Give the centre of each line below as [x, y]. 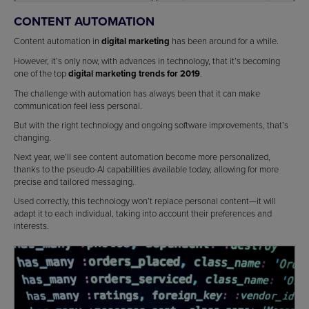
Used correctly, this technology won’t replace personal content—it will [145, 201]
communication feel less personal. [78, 106]
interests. [31, 226]
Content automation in [58, 41]
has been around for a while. [224, 41]
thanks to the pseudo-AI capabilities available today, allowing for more [146, 169]
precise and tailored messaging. [74, 182]
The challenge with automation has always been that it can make [137, 93]
